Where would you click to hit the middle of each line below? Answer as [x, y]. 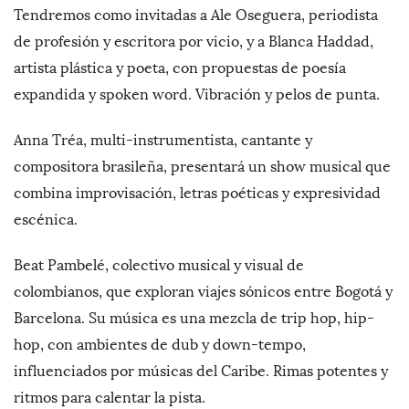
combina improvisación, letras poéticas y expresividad [197, 194]
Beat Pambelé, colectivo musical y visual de [159, 266]
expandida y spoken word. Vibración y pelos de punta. [197, 95]
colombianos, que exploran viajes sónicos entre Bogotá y [203, 292]
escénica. [46, 220]
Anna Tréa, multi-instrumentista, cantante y [163, 141]
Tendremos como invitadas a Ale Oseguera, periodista [196, 16]
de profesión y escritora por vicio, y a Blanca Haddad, [194, 42]
